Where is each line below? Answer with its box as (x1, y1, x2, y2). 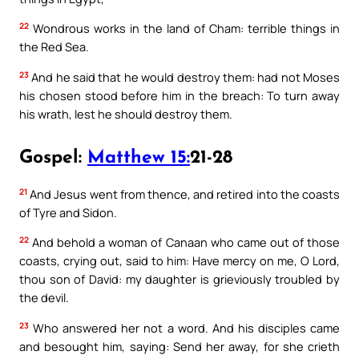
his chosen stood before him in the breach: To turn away (19, 87, 340, 103)
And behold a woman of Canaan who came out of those (29, 234, 340, 251)
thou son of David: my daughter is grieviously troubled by (19, 271, 340, 288)
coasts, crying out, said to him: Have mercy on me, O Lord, (19, 252, 340, 269)
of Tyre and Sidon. (19, 204, 117, 220)
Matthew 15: (87, 148, 190, 167)
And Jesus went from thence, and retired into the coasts (27, 185, 340, 202)
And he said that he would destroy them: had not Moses (29, 68, 340, 85)
